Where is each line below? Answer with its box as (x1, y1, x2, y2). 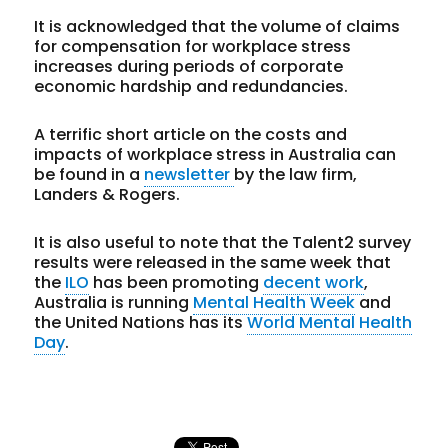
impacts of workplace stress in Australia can (34, 142, 397, 166)
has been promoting (89, 270, 264, 294)
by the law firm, (234, 162, 358, 186)
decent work (263, 270, 365, 294)
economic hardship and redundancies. (34, 74, 349, 98)
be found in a (34, 162, 145, 186)
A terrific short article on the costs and (34, 122, 348, 146)
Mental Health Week (193, 290, 356, 314)
